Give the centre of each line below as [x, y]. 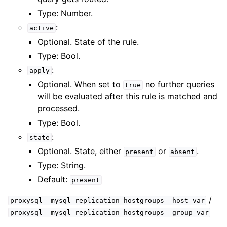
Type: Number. [65, 13]
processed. [58, 108]
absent [183, 152]
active [41, 28]
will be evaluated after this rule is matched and [127, 96]
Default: [53, 179]
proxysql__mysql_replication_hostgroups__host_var [107, 200]
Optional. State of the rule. [88, 42]
